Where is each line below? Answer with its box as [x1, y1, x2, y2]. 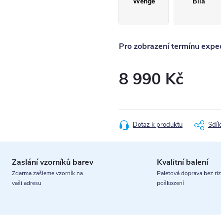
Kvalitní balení [157, 157, 208, 168]
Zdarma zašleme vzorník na [11, 169, 83, 177]
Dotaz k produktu [133, 120, 183, 129]
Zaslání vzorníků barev [11, 157, 93, 168]
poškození [157, 179, 184, 187]
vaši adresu [11, 179, 41, 187]
